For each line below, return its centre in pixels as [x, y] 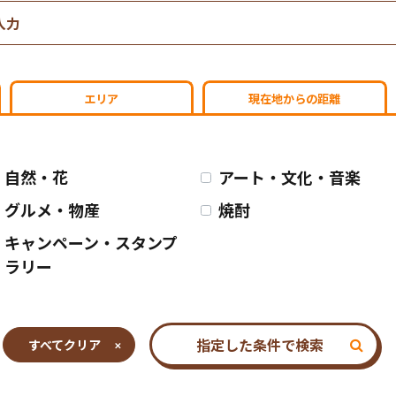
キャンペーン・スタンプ [91, 242]
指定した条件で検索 [260, 345]
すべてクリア [65, 344]
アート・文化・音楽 [289, 177]
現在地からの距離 [295, 99]
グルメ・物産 [52, 209]
